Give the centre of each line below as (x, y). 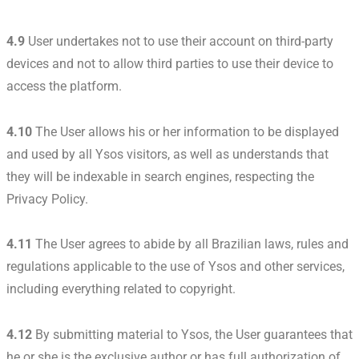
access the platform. (64, 86)
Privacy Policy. (47, 199)
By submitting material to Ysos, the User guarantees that (192, 335)
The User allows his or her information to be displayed (186, 131)
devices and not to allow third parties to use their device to (170, 63)
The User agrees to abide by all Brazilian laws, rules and (190, 244)
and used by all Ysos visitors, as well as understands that (167, 154)
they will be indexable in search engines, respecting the (160, 176)
